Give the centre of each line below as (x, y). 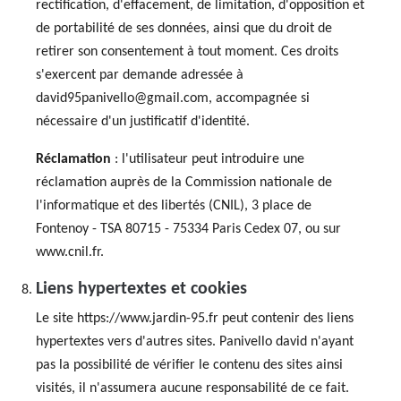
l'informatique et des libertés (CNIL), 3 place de (174, 206)
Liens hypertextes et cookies (141, 289)
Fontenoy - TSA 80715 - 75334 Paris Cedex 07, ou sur (188, 229)
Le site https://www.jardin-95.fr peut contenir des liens (195, 319)
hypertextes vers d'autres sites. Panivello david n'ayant (195, 342)
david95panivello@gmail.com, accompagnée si (173, 98)
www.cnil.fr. (70, 252)
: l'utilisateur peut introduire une (208, 159)
